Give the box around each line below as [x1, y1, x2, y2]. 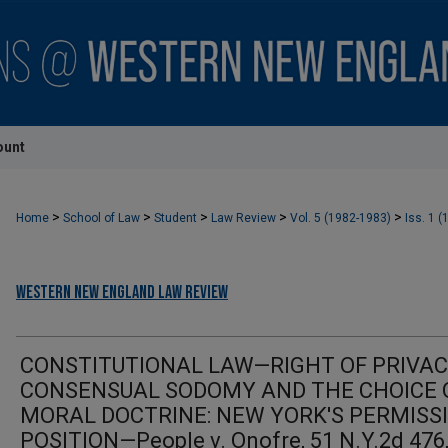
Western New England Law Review [16, 282, 228, 304]
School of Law [63, 211, 143, 225]
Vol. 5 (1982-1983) [290, 211, 394, 225]
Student [154, 211, 200, 225]
